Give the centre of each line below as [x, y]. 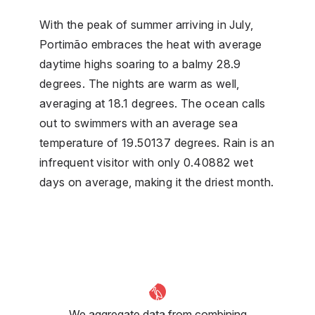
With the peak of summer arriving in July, [147, 24]
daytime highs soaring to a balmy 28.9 [140, 64]
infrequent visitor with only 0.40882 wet [146, 162]
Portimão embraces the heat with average [151, 44]
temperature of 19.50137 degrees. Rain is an [157, 142]
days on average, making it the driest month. [157, 182]
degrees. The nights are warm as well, [140, 83]
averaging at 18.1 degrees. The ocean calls [153, 103]
